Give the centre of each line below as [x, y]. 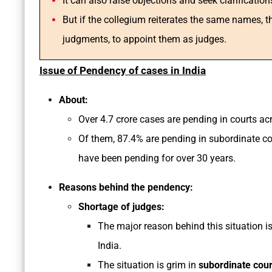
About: [73, 100]
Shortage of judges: [121, 207]
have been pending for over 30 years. [158, 158]
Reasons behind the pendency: [126, 188]
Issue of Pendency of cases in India [123, 71]
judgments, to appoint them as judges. [144, 39]
